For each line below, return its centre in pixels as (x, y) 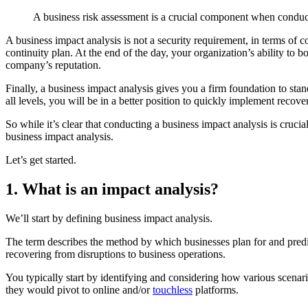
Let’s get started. (41, 159)
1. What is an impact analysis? (112, 189)
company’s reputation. (55, 65)
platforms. (216, 289)
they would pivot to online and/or (79, 289)
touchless (173, 289)
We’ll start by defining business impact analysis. (110, 218)
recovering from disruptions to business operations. (115, 254)
